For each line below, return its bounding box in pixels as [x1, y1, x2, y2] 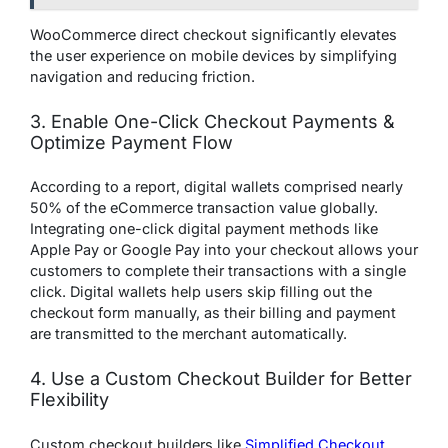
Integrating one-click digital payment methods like [30, 220, 378, 238]
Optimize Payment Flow [30, 131, 233, 153]
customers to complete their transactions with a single [30, 262, 406, 280]
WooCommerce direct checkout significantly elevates [30, 25, 397, 43]
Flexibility [30, 389, 109, 411]
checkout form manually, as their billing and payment [30, 304, 396, 322]
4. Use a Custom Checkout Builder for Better [30, 368, 412, 390]
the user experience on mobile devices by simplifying [30, 46, 397, 64]
